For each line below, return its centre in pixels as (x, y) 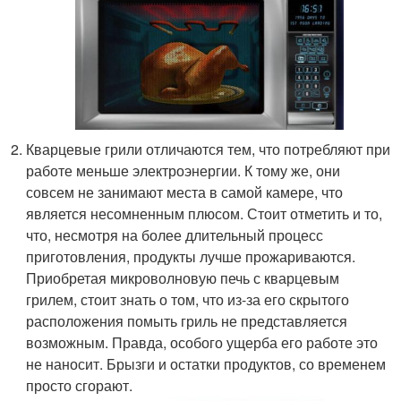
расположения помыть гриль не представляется (187, 321)
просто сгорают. (80, 386)
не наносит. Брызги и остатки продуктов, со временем (206, 364)
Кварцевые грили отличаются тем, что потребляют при (209, 149)
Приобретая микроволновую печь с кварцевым (183, 278)
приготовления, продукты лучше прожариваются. (191, 257)
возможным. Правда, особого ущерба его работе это (202, 343)
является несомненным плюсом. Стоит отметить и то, (205, 214)
